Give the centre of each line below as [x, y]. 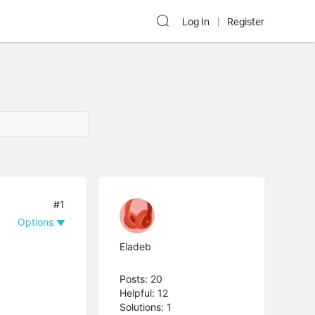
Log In [196, 22]
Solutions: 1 [146, 307]
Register [246, 22]
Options [36, 221]
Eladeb [136, 246]
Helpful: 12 [144, 292]
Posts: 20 [141, 278]
